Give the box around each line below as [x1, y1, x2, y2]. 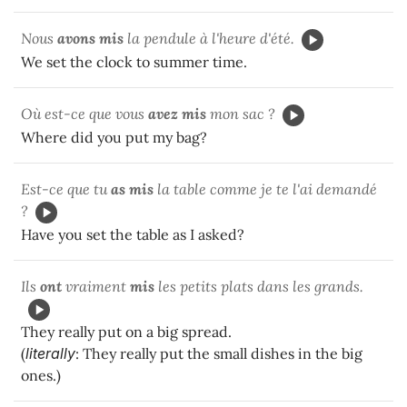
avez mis [148, 104, 206, 123]
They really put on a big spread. [21, 322, 232, 341]
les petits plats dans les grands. [154, 276, 363, 295]
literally [25, 343, 75, 362]
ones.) [21, 365, 61, 384]
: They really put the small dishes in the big [75, 343, 362, 362]
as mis [111, 179, 154, 198]
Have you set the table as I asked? [21, 224, 244, 243]
